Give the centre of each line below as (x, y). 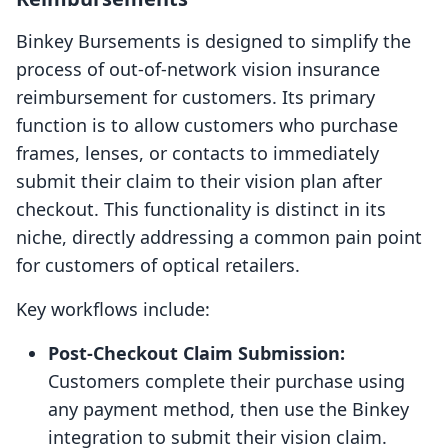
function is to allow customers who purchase (207, 125)
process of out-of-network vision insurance (198, 69)
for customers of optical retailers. (158, 265)
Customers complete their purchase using (226, 381)
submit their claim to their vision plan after (199, 181)
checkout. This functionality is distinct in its (201, 209)
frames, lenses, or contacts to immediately (197, 153)
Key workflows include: (113, 309)
